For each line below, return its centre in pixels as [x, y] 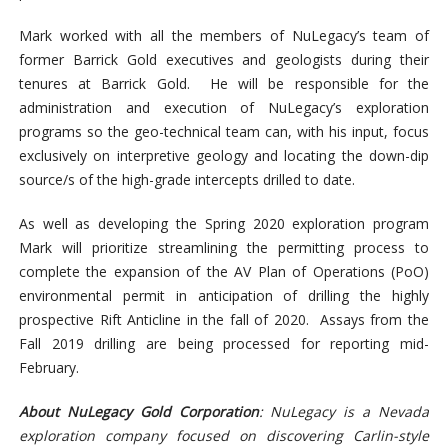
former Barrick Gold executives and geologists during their [224, 60]
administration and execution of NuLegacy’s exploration [224, 108]
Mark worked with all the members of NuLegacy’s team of [224, 36]
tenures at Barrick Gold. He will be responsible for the [224, 84]
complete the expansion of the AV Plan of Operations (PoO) [224, 272]
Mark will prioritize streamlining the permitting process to [224, 248]
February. [48, 368]
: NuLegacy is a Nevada [344, 412]
